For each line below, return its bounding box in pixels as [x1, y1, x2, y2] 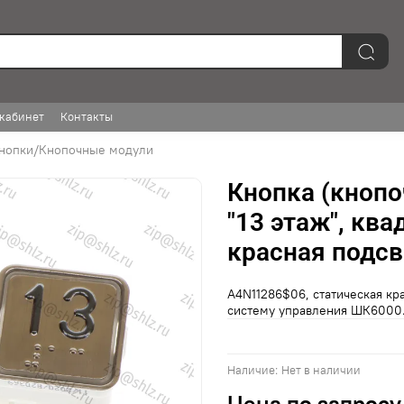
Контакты [60, 109, 113, 124]
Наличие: [227, 363, 278, 377]
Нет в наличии [280, 363, 361, 377]
